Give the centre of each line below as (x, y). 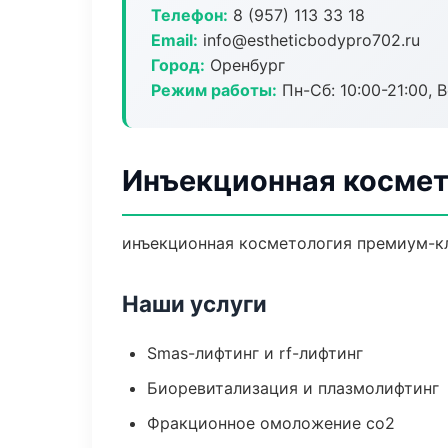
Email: (174, 40)
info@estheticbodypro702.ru (309, 40)
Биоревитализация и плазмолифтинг (293, 388)
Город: (178, 65)
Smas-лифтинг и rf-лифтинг (255, 353)
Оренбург (245, 65)
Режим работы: (214, 90)
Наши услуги (194, 303)
